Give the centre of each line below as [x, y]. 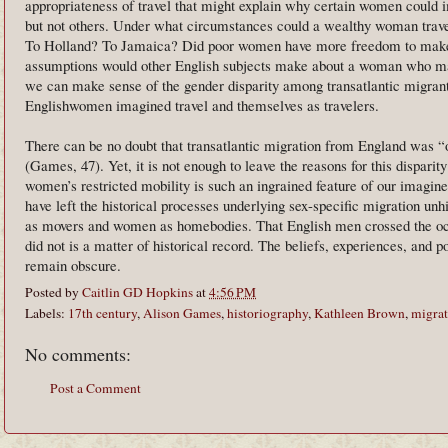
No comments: [78, 353]
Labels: [46, 312]
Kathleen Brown [359, 312]
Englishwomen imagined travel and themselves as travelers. [202, 105]
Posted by [53, 291]
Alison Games [182, 312]
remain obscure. [73, 265]
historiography [267, 312]
